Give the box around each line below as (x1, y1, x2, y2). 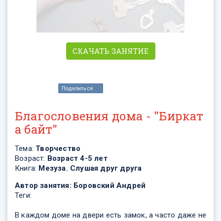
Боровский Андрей (74, 181, 146, 190)
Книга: (15, 164, 39, 173)
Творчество (36, 144, 81, 153)
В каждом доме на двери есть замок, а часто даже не (15, 211, 206, 220)
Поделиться (62, 85, 93, 92)
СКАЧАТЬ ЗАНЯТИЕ (72, 46, 149, 56)
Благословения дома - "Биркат (15, 108, 204, 124)
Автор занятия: (15, 181, 74, 190)
